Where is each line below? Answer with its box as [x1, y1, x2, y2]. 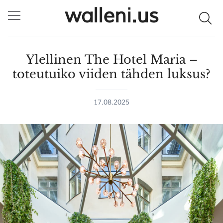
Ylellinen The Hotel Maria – [25, 52, 198, 67]
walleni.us [64, 3, 159, 28]
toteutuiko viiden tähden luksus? [12, 67, 211, 81]
